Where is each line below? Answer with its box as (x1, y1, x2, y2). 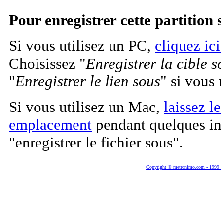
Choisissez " (9, 55, 86, 72)
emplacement (9, 116, 92, 133)
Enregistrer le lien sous (15, 73, 160, 90)
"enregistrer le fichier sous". (9, 134, 183, 151)
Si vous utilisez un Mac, (9, 98, 164, 115)
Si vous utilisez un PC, (9, 37, 155, 54)
